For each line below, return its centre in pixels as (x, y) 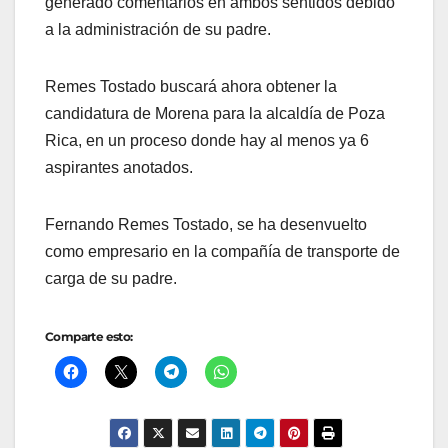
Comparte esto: (89, 337)
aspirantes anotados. (119, 168)
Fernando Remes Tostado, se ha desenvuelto (206, 225)
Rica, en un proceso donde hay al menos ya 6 (207, 141)
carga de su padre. (111, 279)
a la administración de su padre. (158, 30)
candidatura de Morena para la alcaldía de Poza (215, 114)
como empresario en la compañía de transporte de (222, 252)
